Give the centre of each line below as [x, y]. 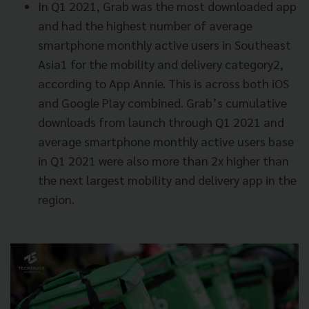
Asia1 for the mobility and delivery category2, [161, 63]
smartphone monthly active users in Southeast [165, 44]
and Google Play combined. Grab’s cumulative [162, 102]
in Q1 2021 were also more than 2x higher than [163, 160]
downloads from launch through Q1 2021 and [161, 121]
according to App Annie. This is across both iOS [163, 83]
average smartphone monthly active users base [166, 141]
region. [56, 199]
